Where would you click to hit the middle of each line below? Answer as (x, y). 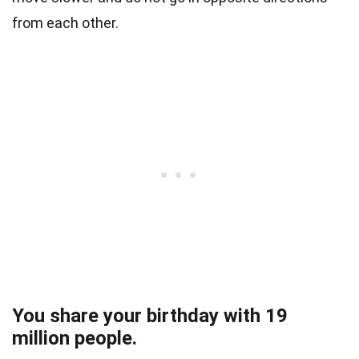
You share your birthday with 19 (150, 316)
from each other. (65, 23)
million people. (75, 339)
